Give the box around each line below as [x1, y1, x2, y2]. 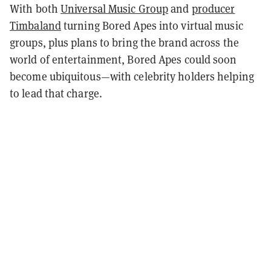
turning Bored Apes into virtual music [60, 18, 243, 33]
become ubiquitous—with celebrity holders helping [10, 69, 254, 83]
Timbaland [10, 18, 61, 33]
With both [10, 1, 60, 16]
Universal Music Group [60, 1, 169, 16]
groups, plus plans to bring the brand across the [10, 35, 239, 50]
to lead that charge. [10, 86, 102, 100]
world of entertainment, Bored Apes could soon [10, 52, 237, 67]
